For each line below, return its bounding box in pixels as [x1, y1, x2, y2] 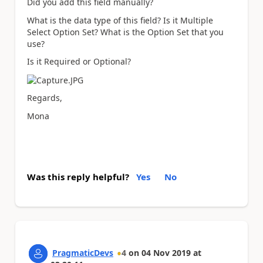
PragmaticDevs [52, 247, 113, 259]
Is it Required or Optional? [27, 56, 131, 67]
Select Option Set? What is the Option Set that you [27, 26, 224, 38]
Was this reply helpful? [27, 171, 129, 183]
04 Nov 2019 [141, 247, 191, 259]
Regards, [27, 92, 62, 104]
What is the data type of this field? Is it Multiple [27, 14, 213, 26]
